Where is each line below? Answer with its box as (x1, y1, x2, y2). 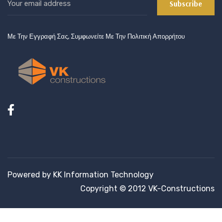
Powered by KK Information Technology (7, 170, 154, 180)
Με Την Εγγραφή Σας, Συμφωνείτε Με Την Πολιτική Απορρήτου (7, 33, 185, 41)
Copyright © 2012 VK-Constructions (80, 184, 215, 194)
